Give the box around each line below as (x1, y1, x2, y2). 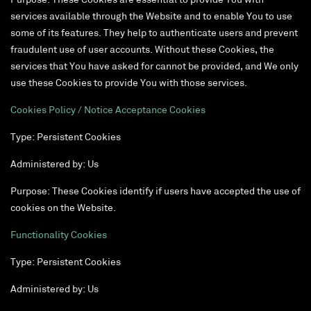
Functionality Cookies (10, 230, 107, 242)
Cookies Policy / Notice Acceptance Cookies (10, 106, 205, 117)
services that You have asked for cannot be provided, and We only (10, 62, 299, 73)
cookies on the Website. (10, 203, 116, 215)
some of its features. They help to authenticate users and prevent (10, 28, 298, 40)
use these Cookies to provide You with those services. (10, 78, 247, 90)
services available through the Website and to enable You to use (10, 12, 292, 23)
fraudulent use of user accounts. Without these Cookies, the (10, 45, 274, 56)
